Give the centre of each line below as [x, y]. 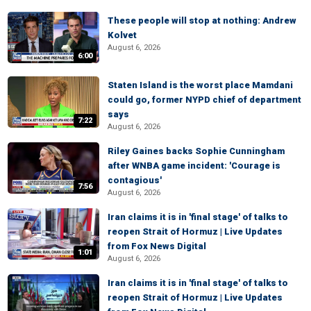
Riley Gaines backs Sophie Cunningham [196, 151]
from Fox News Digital [157, 246]
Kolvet [122, 35]
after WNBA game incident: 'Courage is [194, 166]
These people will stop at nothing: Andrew [202, 20]
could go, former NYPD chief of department [204, 100]
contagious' [135, 180]
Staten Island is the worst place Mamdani [200, 85]
